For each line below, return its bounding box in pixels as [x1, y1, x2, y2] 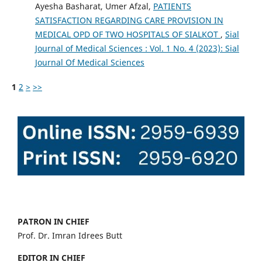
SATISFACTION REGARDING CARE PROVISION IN [35, 14, 223, 26]
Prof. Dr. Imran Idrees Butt [18, 230, 122, 242]
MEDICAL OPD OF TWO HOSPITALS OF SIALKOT [35, 28, 220, 40]
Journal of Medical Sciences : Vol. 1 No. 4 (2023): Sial [35, 42, 239, 54]
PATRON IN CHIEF [18, 216, 89, 227]
